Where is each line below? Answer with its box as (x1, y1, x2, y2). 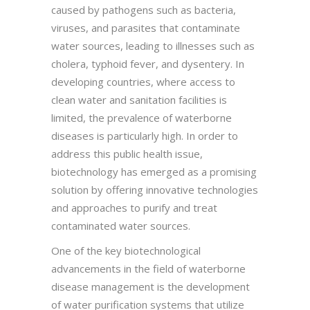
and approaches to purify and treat (51, 200, 217, 215)
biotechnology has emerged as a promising (51, 164, 257, 179)
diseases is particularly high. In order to (51, 128, 238, 143)
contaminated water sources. (51, 218, 190, 232)
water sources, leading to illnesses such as (51, 38, 255, 53)
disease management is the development (51, 279, 250, 293)
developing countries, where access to (51, 74, 235, 89)
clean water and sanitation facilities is (51, 92, 227, 107)
